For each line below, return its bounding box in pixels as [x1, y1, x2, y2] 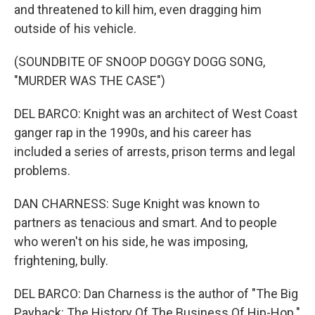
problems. [14, 163, 70, 178]
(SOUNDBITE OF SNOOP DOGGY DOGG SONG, [14, 54, 265, 69]
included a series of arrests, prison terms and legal [14, 144, 295, 159]
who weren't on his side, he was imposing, [14, 234, 247, 249]
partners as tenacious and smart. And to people [14, 215, 277, 230]
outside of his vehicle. [14, 21, 136, 36]
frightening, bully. [14, 253, 108, 268]
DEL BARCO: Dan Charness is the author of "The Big [14, 286, 298, 301]
